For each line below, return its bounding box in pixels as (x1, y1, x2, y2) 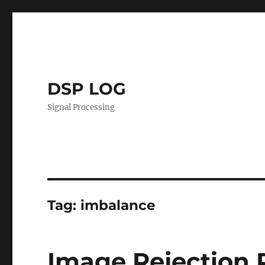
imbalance (80, 197, 156, 214)
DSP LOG (47, 79, 127, 99)
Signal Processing (47, 102, 115, 112)
